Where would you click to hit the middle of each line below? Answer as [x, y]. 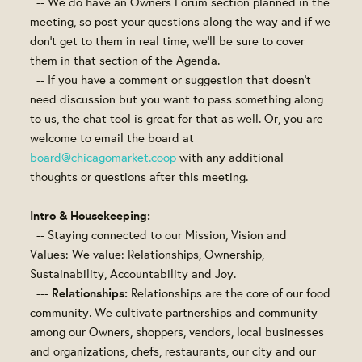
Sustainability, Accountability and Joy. [133, 273]
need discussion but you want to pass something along [177, 99]
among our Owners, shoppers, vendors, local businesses [177, 331]
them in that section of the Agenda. [125, 60]
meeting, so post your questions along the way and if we [181, 21]
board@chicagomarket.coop [103, 157]
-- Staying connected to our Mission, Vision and [159, 234]
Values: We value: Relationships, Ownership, [147, 254]
